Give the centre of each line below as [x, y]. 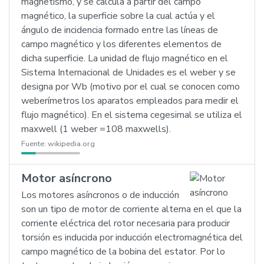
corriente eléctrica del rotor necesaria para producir [126, 223]
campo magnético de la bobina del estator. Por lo [123, 252]
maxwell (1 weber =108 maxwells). [96, 129]
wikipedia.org [71, 144]
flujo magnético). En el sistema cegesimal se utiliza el [132, 115]
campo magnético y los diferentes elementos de [121, 44]
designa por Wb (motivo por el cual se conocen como [131, 87]
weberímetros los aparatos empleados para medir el [130, 101]
